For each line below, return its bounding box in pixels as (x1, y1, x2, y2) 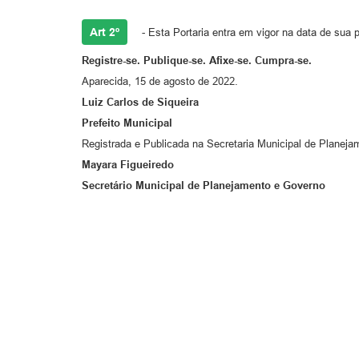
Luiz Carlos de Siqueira (82, 95, 199, 108)
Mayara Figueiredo (82, 158, 174, 171)
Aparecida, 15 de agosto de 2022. (82, 75, 238, 87)
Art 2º (90, 25, 119, 38)
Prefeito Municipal (82, 116, 172, 129)
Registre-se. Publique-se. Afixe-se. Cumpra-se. (82, 54, 312, 67)
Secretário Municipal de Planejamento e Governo (82, 179, 325, 192)
